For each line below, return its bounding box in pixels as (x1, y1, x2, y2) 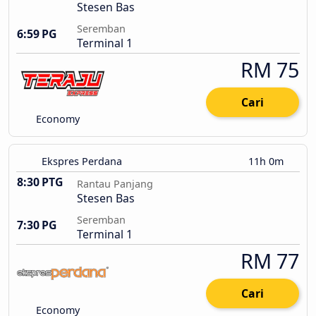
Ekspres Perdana (42, 154, 122, 169)
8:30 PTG (17, 174, 63, 190)
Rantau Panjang (77, 177, 153, 191)
